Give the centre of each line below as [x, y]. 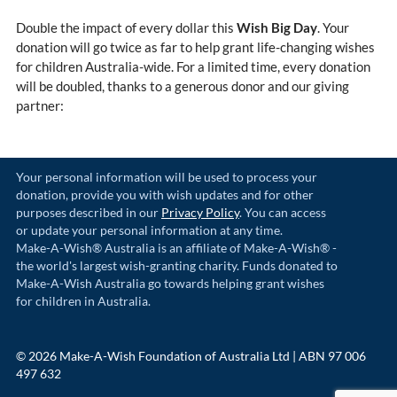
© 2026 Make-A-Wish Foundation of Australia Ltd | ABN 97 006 [191, 356]
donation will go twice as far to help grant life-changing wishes [195, 47]
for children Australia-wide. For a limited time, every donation [193, 67]
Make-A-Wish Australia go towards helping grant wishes [170, 284]
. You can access [283, 213]
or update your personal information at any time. [149, 230]
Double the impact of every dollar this [126, 28]
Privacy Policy [200, 213]
